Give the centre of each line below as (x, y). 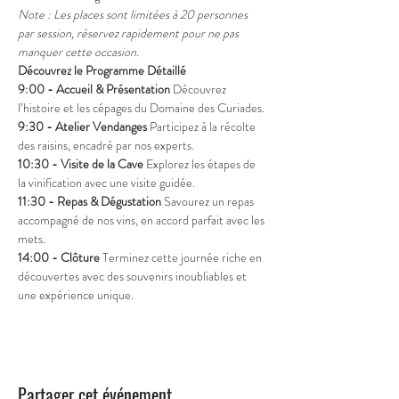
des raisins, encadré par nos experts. (106, 146)
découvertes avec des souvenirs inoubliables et (134, 277)
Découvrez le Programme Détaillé (102, 71)
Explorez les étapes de (201, 164)
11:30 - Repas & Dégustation (90, 202)
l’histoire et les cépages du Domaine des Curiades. (141, 108)
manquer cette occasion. (78, 52)
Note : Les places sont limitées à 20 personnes (134, 15)
